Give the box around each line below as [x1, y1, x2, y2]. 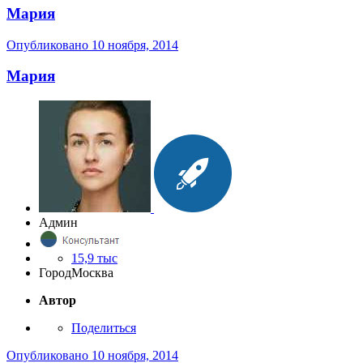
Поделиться [71, 321, 136, 335]
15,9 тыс [71, 251, 117, 266]
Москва [71, 266, 113, 280]
